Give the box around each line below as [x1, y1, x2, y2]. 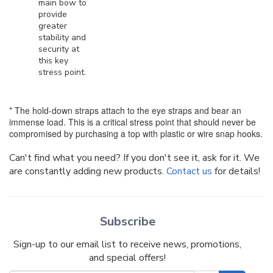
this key [38, 55, 68, 67]
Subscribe [99, 213, 155, 230]
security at [38, 43, 79, 55]
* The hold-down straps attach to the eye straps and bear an [9, 104, 241, 117]
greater [38, 20, 67, 32]
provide [38, 9, 67, 21]
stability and [38, 32, 86, 44]
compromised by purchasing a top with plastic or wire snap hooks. [9, 127, 263, 140]
